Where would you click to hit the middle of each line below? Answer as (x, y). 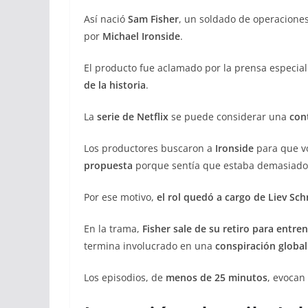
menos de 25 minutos (217, 277)
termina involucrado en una (150, 245)
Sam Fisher (153, 19)
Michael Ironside (141, 36)
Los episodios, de (125, 277)
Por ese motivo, (120, 197)
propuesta (108, 165)
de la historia (115, 85)
